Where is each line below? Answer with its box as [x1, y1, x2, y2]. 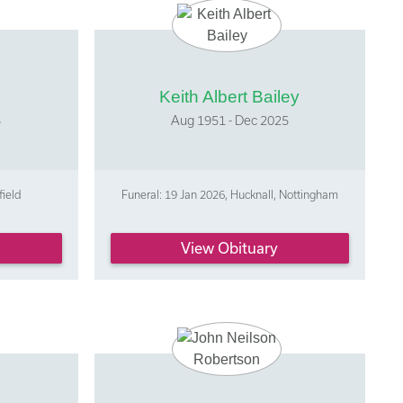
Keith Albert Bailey [159, 86, 300, 106]
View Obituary [181, 239, 279, 257]
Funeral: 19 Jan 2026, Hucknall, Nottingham [121, 187, 338, 201]
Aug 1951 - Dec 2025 [170, 112, 289, 128]
